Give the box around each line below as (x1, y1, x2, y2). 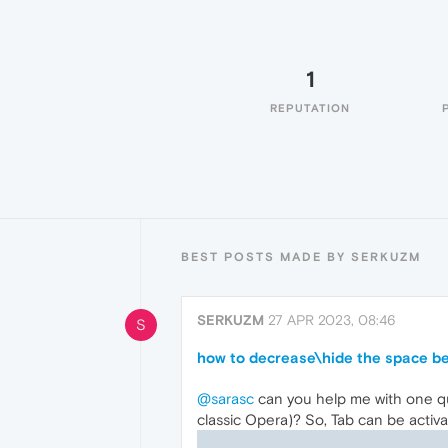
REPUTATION (270, 102, 350, 114)
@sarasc (197, 390, 254, 407)
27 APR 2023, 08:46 (268, 312, 396, 328)
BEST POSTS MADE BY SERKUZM (181, 250, 421, 264)
